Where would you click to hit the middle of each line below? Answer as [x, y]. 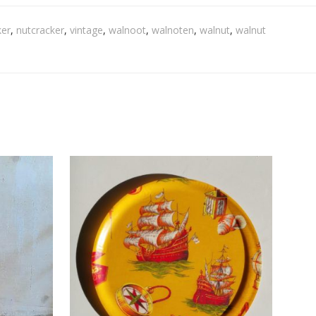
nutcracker [40, 30]
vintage [86, 30]
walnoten [172, 30]
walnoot [127, 30]
